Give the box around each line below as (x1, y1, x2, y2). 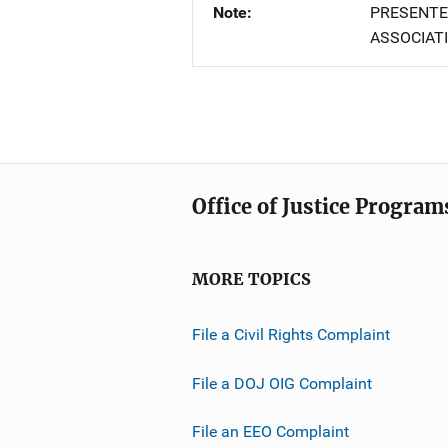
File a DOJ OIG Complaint (192, 373, 372, 393)
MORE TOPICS (192, 270, 311, 289)
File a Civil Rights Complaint (192, 324, 390, 344)
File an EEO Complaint (192, 421, 349, 441)
